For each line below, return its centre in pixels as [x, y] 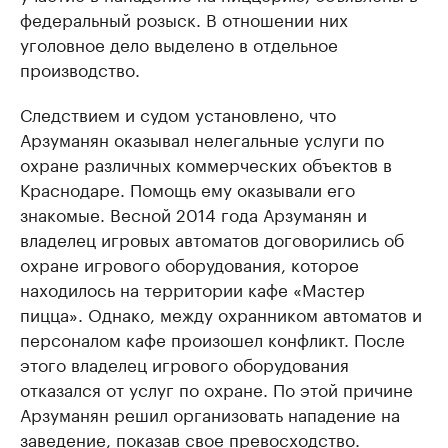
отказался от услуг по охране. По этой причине [216, 388]
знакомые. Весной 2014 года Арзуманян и [193, 213]
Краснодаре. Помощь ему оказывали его [187, 188]
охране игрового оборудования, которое [189, 263]
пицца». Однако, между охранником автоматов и [221, 313]
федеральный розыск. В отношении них [184, 18]
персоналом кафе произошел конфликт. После [212, 338]
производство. [80, 68]
